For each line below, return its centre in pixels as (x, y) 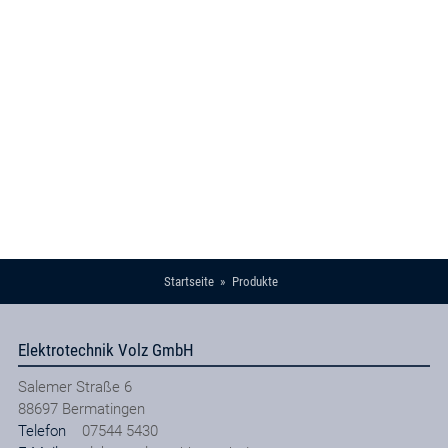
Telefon (41, 430)
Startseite (188, 282)
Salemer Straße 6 (74, 386)
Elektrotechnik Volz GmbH (105, 349)
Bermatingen (103, 408)
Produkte (255, 282)
